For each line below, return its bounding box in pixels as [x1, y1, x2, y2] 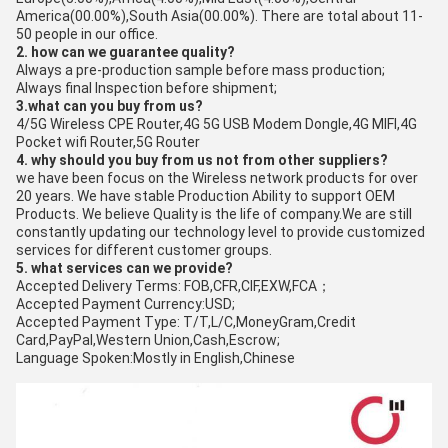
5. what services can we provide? [16, 260, 233, 276]
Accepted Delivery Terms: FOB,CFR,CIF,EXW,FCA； [16, 278, 331, 294]
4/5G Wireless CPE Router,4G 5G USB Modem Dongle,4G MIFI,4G [16, 116, 417, 132]
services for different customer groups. [16, 242, 272, 258]
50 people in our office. [16, 26, 158, 42]
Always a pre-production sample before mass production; [16, 62, 385, 78]
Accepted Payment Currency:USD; [16, 296, 235, 312]
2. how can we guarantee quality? [16, 44, 235, 60]
